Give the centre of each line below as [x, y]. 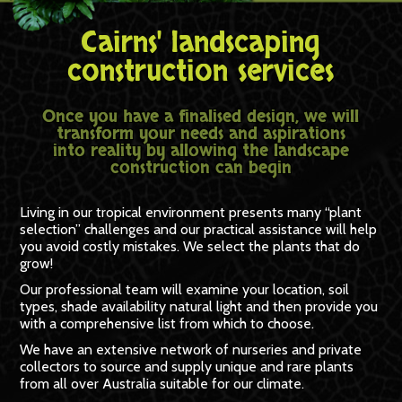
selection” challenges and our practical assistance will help [199, 229]
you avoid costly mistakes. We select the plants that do [190, 246]
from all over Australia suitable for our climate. [162, 383]
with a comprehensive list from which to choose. [167, 323]
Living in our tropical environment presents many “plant [191, 212]
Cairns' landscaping [201, 43]
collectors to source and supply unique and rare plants [187, 366]
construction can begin [201, 167]
